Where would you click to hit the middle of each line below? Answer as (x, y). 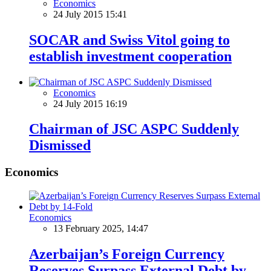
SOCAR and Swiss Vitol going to (129, 40)
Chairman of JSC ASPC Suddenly (134, 129)
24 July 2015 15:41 (90, 14)
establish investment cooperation (130, 56)
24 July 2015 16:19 (90, 103)
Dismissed (60, 145)
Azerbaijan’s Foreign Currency (127, 254)
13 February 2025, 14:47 (101, 229)
